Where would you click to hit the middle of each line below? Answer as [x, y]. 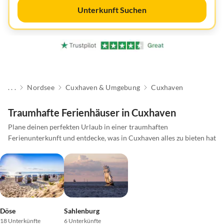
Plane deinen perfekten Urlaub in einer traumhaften [88, 127]
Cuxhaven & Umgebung [103, 87]
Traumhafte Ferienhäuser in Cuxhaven [92, 113]
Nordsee [41, 87]
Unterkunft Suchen [112, 10]
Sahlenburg [82, 210]
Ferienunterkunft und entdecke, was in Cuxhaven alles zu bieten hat [112, 138]
